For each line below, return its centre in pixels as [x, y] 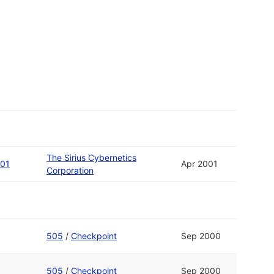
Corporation [70, 171]
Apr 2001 [199, 164]
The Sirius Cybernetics [91, 158]
